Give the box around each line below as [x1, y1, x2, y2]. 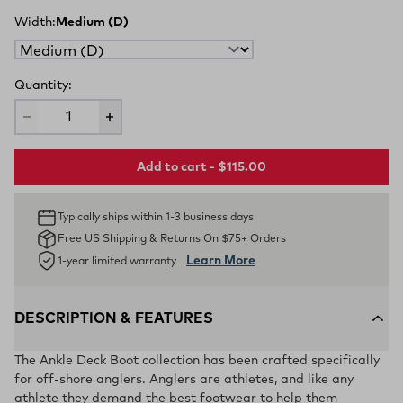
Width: [14, 16, 56, 29]
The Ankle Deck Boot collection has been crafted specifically [14, 354, 380, 367]
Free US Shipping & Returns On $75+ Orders [58, 234, 286, 245]
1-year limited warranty [58, 255, 179, 267]
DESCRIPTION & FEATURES [14, 311, 213, 326]
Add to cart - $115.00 [137, 160, 266, 174]
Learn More [186, 254, 255, 267]
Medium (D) [56, 16, 129, 29]
